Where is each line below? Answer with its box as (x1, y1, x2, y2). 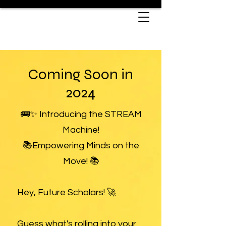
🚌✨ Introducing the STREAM (20, 109, 142, 119)
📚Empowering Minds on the (23, 141, 139, 150)
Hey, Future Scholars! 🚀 (17, 188, 116, 197)
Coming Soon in (28, 65, 133, 83)
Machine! (63, 125, 99, 135)
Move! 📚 (63, 156, 99, 166)
